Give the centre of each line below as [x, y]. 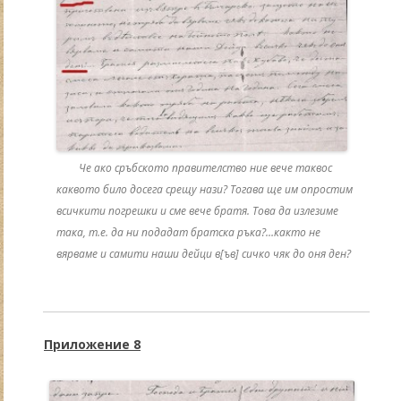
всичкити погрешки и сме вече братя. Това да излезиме [197, 211]
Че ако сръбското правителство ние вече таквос [205, 168]
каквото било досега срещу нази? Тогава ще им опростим [204, 190]
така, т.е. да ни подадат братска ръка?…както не [188, 233]
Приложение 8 [92, 345]
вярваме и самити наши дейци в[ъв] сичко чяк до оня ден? [203, 254]
